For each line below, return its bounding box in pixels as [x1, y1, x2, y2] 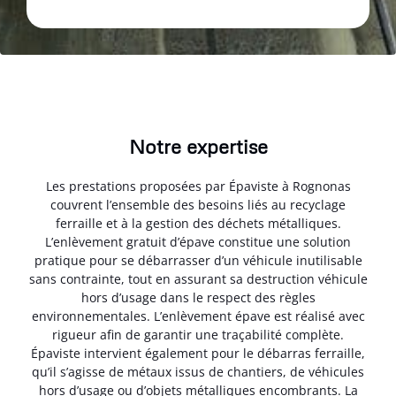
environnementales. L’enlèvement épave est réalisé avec [31, 308, 365, 325]
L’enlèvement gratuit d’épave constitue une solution [45, 233, 351, 251]
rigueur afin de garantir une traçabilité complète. [52, 326, 344, 344]
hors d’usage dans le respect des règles [80, 289, 316, 307]
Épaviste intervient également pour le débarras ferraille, [31, 345, 365, 362]
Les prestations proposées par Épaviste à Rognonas [45, 178, 351, 195]
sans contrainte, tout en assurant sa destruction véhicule [28, 270, 368, 288]
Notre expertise [128, 134, 268, 159]
